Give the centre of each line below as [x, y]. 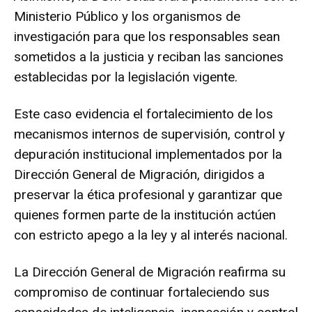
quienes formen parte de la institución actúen [145, 214]
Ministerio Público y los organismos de [127, 16]
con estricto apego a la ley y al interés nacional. [151, 235]
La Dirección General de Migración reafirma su [150, 272]
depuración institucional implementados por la [148, 154]
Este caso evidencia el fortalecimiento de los [143, 114]
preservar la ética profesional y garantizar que [148, 194]
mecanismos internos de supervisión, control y [149, 134]
